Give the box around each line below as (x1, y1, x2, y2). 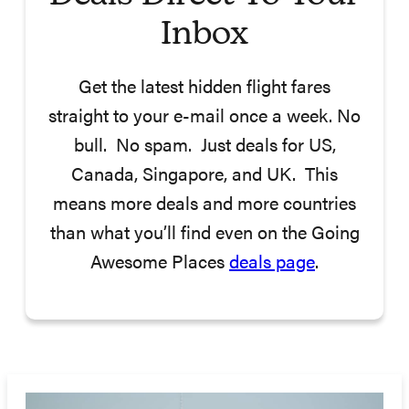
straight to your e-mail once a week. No (48, 109, 361, 127)
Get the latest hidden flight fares (79, 79, 330, 98)
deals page (229, 255, 315, 273)
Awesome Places (90, 255, 229, 273)
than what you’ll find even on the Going (49, 225, 360, 244)
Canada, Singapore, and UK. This (71, 167, 338, 185)
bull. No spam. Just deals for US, (73, 138, 336, 156)
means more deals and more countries (53, 196, 356, 215)
